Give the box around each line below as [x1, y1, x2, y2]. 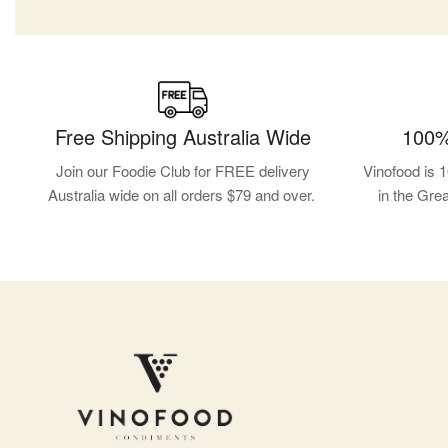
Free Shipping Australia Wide [55, 121, 311, 151]
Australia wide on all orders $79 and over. [47, 183, 319, 205]
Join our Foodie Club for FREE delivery [56, 159, 310, 181]
